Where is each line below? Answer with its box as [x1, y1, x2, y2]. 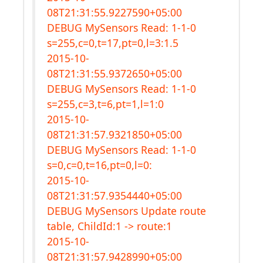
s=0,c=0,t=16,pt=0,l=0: [47, 158, 152, 172]
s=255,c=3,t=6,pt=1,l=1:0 [47, 97, 164, 111]
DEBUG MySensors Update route [47, 204, 206, 218]
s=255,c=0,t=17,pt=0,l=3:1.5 [47, 36, 178, 50]
